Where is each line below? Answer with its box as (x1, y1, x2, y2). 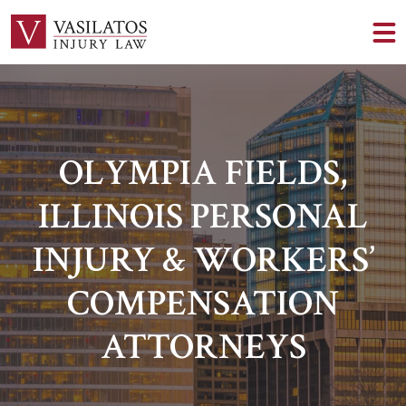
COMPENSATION (67, 280, 339, 328)
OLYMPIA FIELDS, (59, 150, 347, 198)
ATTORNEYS (100, 324, 306, 372)
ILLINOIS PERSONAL (38, 193, 368, 241)
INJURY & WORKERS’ (32, 237, 374, 285)
